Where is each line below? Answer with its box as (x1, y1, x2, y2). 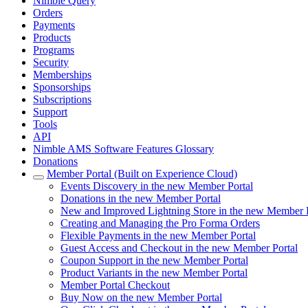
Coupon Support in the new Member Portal (60, 254, 248, 266)
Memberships (33, 69, 91, 80)
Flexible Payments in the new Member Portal (60, 230, 256, 241)
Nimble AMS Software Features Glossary (33, 143, 214, 155)
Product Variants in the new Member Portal (60, 267, 247, 278)
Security (33, 56, 69, 68)
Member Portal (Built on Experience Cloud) (47, 168, 237, 179)
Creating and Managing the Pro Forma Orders (60, 217, 260, 229)
